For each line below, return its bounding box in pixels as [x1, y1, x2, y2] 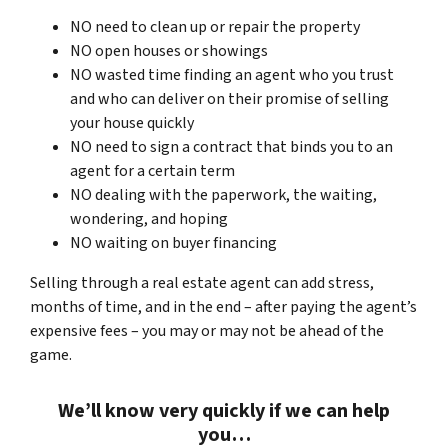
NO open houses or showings [70, 39, 268, 62]
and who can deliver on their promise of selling [70, 87, 389, 110]
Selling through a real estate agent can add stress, [30, 271, 374, 294]
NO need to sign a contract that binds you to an [70, 135, 393, 158]
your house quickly [70, 111, 194, 134]
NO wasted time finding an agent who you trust [70, 63, 394, 86]
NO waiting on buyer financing [70, 231, 277, 254]
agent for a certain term [70, 159, 235, 182]
